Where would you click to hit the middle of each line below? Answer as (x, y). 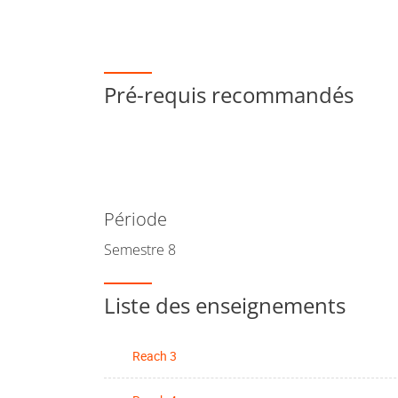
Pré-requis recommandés (229, 95)
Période (135, 219)
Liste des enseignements (225, 305)
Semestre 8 (140, 250)
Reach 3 (155, 356)
